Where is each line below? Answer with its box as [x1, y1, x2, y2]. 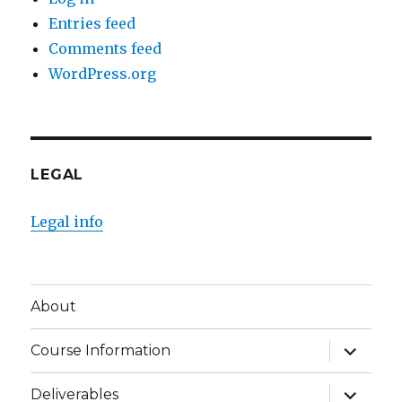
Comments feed [48, 39, 162, 57]
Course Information [31, 342, 171, 360]
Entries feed [48, 13, 136, 32]
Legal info [31, 212, 104, 231]
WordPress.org [48, 64, 157, 83]
